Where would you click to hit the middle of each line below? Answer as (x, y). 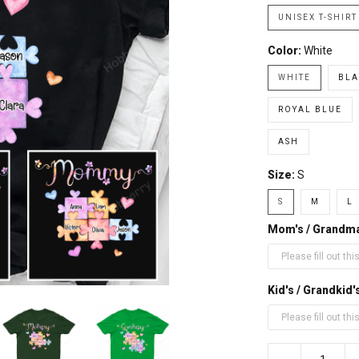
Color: (285, 50)
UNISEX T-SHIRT (317, 17)
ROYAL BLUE (310, 109)
